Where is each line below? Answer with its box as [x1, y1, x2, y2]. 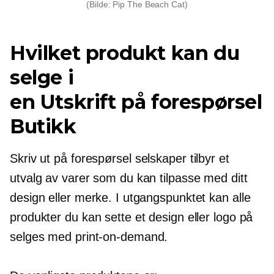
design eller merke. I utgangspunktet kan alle [10, 190, 251, 204]
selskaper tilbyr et [131, 151, 229, 165]
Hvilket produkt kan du [10, 40, 240, 65]
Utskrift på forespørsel [40, 89, 262, 114]
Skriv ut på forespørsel [10, 151, 131, 165]
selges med [10, 229, 75, 243]
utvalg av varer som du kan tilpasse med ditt [10, 171, 248, 185]
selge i [10, 65, 74, 89]
